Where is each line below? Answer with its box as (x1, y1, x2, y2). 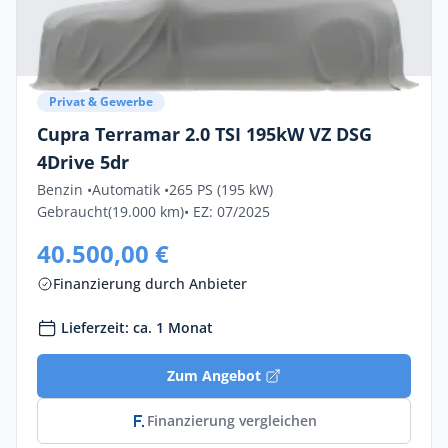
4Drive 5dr (37, 150, 129, 174)
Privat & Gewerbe (49, 93, 153, 110)
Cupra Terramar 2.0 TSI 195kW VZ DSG (37, 122, 372, 146)
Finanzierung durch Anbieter (53, 274, 247, 293)
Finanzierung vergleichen (147, 411, 317, 430)
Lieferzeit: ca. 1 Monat (61, 318, 213, 337)
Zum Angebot (167, 366, 261, 385)
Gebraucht (37, 202, 108, 221)
